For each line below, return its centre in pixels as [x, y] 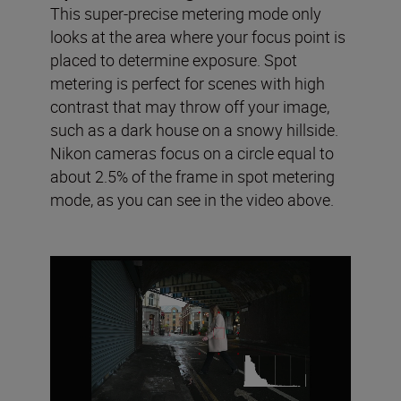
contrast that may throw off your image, [190, 106]
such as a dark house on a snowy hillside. [194, 129]
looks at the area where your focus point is [198, 36]
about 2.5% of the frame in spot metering [192, 176]
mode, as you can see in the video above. [192, 199]
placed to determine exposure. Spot [174, 60]
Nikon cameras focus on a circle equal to [192, 153]
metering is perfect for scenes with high [188, 83]
